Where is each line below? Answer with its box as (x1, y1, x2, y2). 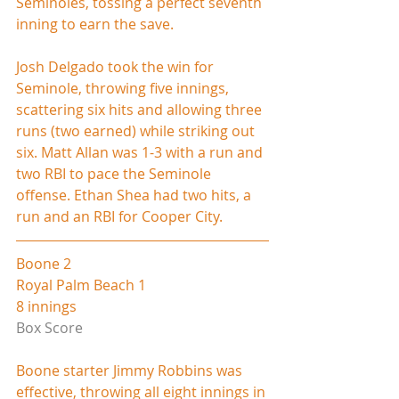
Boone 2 (16, 253, 71, 273)
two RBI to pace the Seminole (16, 163, 215, 183)
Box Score (16, 317, 83, 338)
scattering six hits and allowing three (16, 99, 265, 119)
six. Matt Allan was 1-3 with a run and (16, 142, 266, 162)
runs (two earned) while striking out (16, 120, 258, 141)
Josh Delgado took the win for (16, 56, 217, 77)
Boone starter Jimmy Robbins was (16, 360, 246, 380)
